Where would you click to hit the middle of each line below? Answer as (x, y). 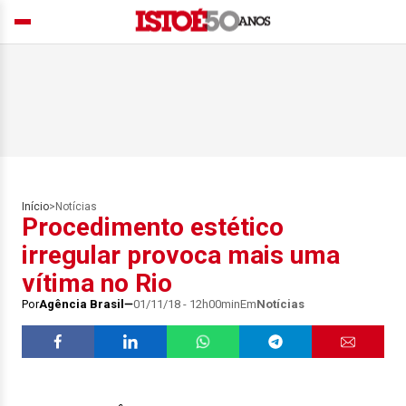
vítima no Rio (97, 283)
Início (35, 207)
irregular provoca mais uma (181, 255)
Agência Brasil (82, 304)
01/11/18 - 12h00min (187, 304)
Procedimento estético (153, 227)
